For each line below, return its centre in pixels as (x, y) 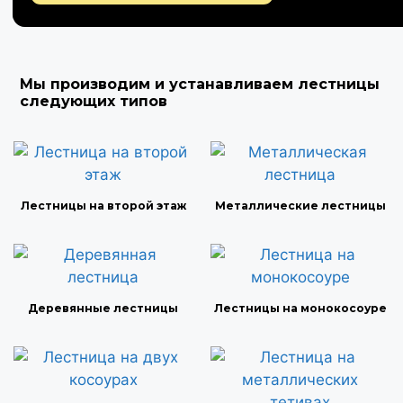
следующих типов (94, 101)
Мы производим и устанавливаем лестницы (200, 84)
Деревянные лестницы (103, 308)
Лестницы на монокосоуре (300, 308)
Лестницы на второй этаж (103, 206)
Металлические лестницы (300, 206)
